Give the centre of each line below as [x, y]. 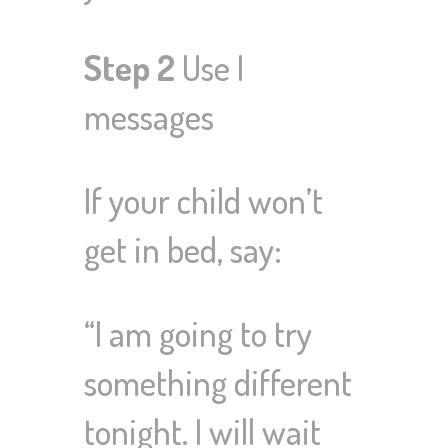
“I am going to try [198, 333]
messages [149, 116]
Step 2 [129, 67]
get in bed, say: [183, 249]
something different [218, 382]
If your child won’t [203, 200]
